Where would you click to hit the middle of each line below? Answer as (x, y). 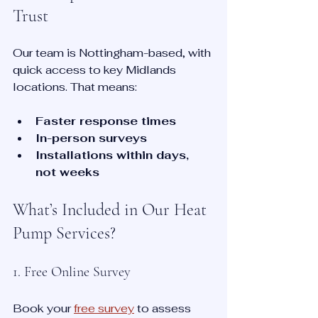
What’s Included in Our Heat (112, 210)
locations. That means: (75, 87)
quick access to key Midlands (96, 70)
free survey (104, 309)
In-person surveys (91, 138)
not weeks (67, 172)
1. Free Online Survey (72, 272)
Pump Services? (64, 234)
